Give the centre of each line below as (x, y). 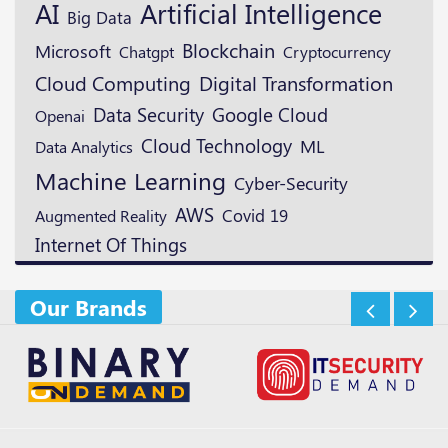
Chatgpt (146, 52)
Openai (60, 115)
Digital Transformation (296, 83)
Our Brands (88, 307)
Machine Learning (130, 180)
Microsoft (73, 51)
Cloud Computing (113, 83)
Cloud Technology (216, 145)
